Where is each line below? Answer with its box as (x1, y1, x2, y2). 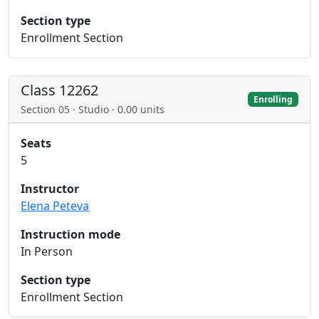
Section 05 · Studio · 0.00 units (21, 103, 164, 116)
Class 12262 (21, 80, 98, 100)
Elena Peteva (21, 198, 89, 214)
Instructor (21, 181, 79, 197)
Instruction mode (21, 226, 120, 242)
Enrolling (253, 93, 293, 105)
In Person (21, 244, 73, 259)
